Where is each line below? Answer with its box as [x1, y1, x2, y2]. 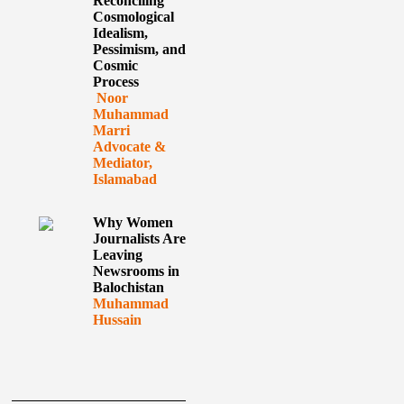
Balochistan [92, 280, 164, 295]
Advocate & [92, 139, 166, 154]
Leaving [92, 247, 142, 262]
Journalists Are [92, 231, 186, 246]
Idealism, [92, 25, 148, 41]
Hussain [92, 312, 142, 327]
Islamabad [92, 171, 157, 187]
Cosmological [92, 9, 174, 24]
